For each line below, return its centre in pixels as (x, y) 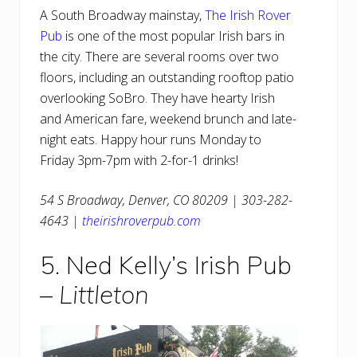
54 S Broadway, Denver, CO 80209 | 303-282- (166, 200)
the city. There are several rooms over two (159, 57)
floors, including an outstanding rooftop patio (167, 78)
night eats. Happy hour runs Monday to (151, 140)
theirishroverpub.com (141, 221)
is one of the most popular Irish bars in (173, 36)
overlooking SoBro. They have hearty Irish (157, 98)
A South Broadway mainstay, (122, 16)
